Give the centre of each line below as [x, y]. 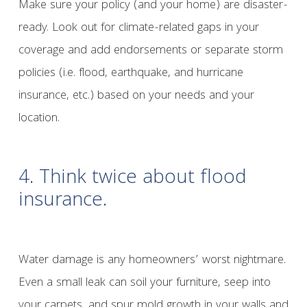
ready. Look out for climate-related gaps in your [138, 29]
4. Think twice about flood [132, 179]
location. [39, 119]
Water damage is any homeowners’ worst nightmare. [152, 261]
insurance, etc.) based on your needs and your [136, 97]
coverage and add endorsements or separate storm [150, 51]
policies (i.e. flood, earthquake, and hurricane [131, 74]
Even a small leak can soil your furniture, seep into [144, 284]
